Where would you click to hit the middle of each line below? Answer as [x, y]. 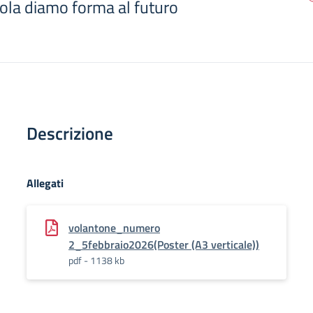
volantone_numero [114, 228]
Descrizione [70, 133]
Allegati [45, 183]
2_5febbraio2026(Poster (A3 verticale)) [164, 245]
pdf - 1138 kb [96, 260]
